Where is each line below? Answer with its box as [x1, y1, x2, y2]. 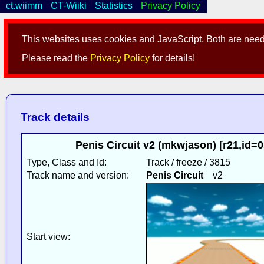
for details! [150, 53, 196, 64]
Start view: [26, 231, 70, 242]
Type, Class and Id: [26, 157, 107, 167]
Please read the [22, 53, 91, 64]
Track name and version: [26, 170, 129, 180]
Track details [20, 111, 90, 124]
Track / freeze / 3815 [146, 157, 230, 167]
